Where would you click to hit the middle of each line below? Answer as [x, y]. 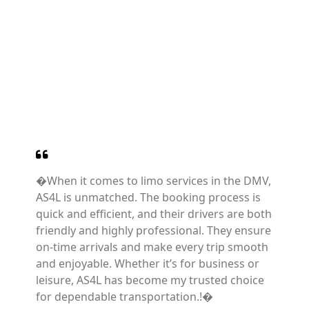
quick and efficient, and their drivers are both [154, 213]
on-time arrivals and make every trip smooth [152, 247]
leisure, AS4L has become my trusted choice [150, 280]
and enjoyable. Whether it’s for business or [148, 263]
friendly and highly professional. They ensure [153, 230]
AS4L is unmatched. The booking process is [148, 197]
